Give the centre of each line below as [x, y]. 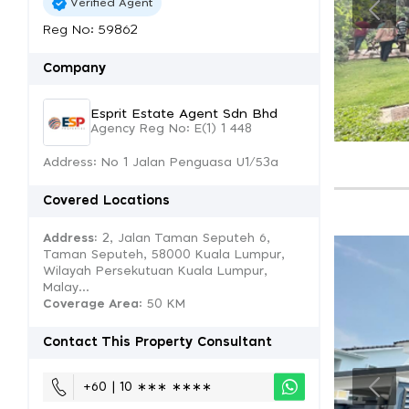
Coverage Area [91, 304]
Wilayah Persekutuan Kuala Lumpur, [155, 272]
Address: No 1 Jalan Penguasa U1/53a [161, 163]
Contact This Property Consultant [157, 342]
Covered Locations [106, 201]
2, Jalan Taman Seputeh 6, [184, 239]
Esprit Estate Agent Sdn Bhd [184, 114]
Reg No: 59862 [90, 30]
